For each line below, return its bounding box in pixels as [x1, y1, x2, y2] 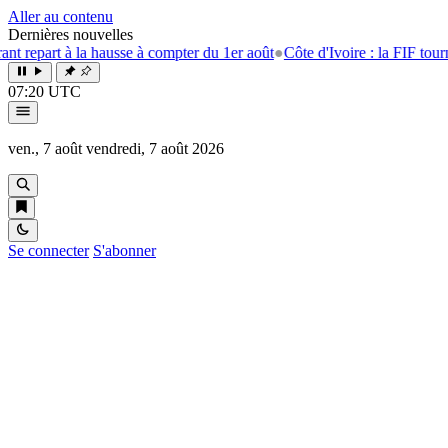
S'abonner [93, 242, 156, 259]
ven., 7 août [8, 140, 82, 157]
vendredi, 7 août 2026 [86, 140, 224, 157]
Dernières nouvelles [8, 26, 133, 43]
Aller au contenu [8, 8, 113, 25]
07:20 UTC [8, 83, 81, 100]
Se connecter [8, 242, 89, 259]
